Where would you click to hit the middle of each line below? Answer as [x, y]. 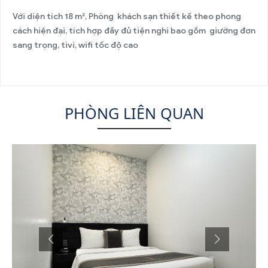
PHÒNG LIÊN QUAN [134, 113]
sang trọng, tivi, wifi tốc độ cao [75, 45]
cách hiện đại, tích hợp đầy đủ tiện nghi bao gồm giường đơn [134, 31]
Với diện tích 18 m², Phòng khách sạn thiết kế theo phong [127, 17]
